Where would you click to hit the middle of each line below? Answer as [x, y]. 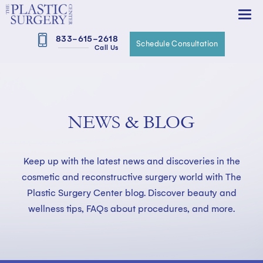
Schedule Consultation [177, 44]
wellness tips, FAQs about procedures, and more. [131, 209]
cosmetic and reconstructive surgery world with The [131, 177]
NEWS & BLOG [131, 122]
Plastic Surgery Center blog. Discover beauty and [131, 193]
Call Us [107, 48]
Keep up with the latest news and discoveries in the [131, 161]
